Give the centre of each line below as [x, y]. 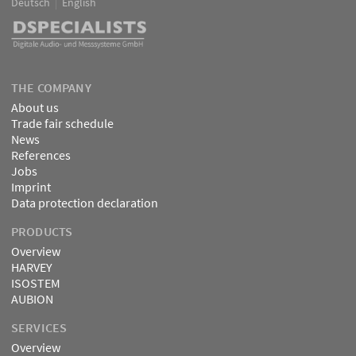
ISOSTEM [36, 282]
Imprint [31, 186]
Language [63, 28]
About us [35, 107]
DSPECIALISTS [68, 63]
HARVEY [32, 267]
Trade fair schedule [62, 123]
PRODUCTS [42, 231]
